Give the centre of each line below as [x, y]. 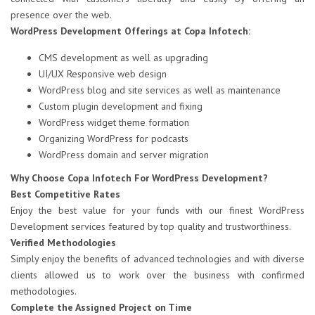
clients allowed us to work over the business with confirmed [157, 275]
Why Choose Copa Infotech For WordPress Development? [139, 178]
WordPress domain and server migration [124, 155]
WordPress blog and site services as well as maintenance [160, 90]
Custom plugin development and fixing [121, 107]
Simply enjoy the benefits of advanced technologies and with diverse [157, 259]
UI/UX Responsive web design [103, 74]
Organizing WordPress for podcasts [114, 139]
